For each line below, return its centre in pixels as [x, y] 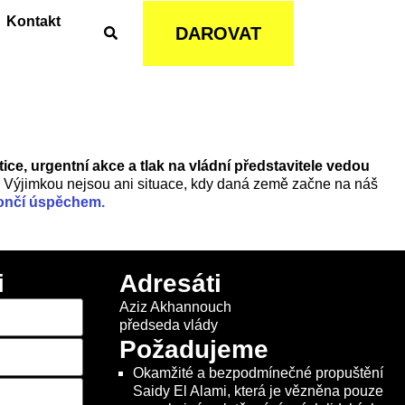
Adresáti [170, 284]
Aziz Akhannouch [175, 307]
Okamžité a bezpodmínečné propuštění [258, 373]
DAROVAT [219, 33]
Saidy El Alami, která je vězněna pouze [258, 391]
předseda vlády [169, 325]
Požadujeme [194, 350]
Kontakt [34, 21]
